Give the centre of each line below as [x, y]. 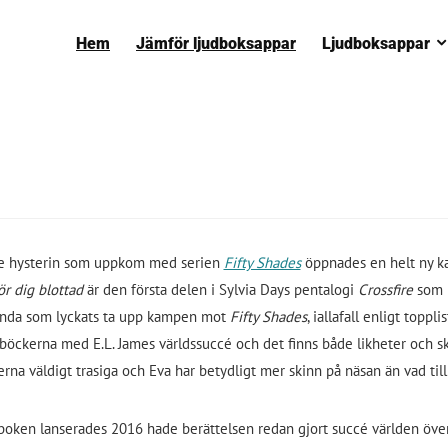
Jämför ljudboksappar [216, 43]
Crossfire [387, 289]
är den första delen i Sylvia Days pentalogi [222, 289]
